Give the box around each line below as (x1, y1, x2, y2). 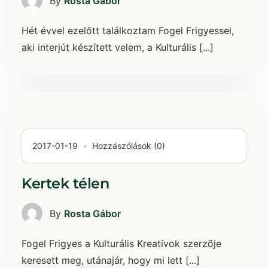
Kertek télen (22, 175, 109, 193)
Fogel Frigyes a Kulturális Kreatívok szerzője (22, 237, 221, 250)
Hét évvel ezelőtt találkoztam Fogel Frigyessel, (22, 25, 234, 37)
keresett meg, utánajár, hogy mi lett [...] (22, 254, 200, 267)
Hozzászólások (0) (92, 141, 165, 151)
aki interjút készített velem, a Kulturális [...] (22, 41, 214, 54)
